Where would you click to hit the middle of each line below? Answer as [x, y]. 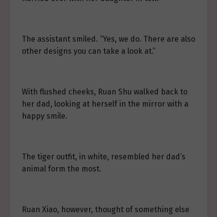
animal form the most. [62, 169]
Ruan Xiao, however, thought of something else [106, 209]
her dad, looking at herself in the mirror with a [105, 104]
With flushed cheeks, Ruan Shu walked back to [105, 92]
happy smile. [45, 116]
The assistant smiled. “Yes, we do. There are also [108, 39]
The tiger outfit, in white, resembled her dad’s [104, 157]
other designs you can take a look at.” [89, 51]
